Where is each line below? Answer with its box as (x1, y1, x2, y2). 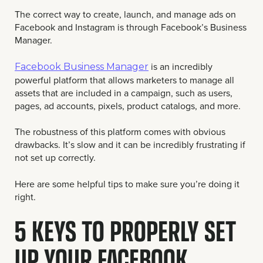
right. (15, 190, 36, 203)
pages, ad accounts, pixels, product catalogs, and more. (15, 99, 241, 112)
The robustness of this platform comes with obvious (15, 125, 225, 139)
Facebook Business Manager (15, 60, 149, 72)
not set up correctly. (15, 151, 96, 164)
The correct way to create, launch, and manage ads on (15, 8, 236, 21)
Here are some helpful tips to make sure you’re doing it (15, 177, 240, 190)
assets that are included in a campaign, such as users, (15, 86, 232, 99)
